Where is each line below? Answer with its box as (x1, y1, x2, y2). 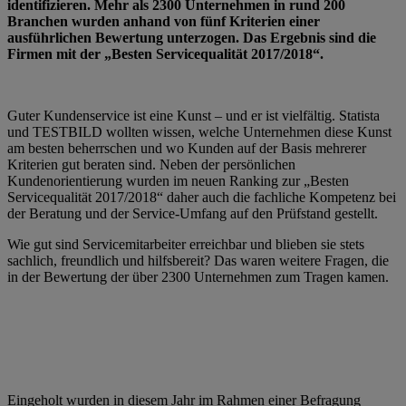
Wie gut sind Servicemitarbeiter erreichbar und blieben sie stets (7, 236, 364, 252)
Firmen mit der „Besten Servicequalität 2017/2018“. (7, 45, 324, 62)
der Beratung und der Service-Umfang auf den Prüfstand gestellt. (7, 205, 378, 221)
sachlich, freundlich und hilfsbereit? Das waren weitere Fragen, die (7, 252, 389, 268)
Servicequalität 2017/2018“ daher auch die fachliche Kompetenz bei (7, 188, 396, 205)
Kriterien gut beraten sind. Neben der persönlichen (7, 156, 295, 172)
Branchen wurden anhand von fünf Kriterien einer (7, 13, 320, 29)
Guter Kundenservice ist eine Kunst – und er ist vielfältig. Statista (7, 107, 380, 123)
